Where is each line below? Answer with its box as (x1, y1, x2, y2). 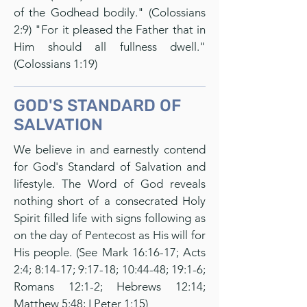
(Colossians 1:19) (14, 57, 97, 71)
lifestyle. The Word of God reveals (14, 177, 206, 191)
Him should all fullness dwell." (14, 40, 206, 53)
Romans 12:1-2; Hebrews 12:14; (14, 280, 206, 293)
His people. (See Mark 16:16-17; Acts (14, 245, 206, 259)
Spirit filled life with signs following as (14, 211, 206, 225)
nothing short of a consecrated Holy (14, 194, 206, 208)
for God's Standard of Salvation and (14, 160, 206, 173)
